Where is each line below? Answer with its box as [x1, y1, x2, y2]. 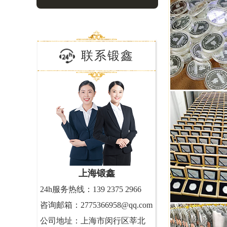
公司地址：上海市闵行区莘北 [40, 216, 145, 225]
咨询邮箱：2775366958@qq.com [40, 201, 153, 209]
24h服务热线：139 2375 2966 [40, 185, 141, 194]
